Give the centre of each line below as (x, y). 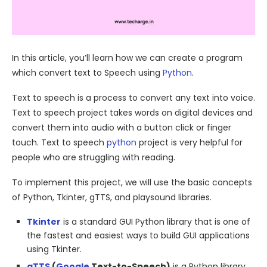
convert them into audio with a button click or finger (122, 127)
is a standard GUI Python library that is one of (156, 221)
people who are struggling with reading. (94, 157)
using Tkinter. (54, 249)
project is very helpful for (190, 142)
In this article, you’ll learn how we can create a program (127, 58)
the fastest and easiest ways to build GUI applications (138, 235)
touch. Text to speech (59, 142)
